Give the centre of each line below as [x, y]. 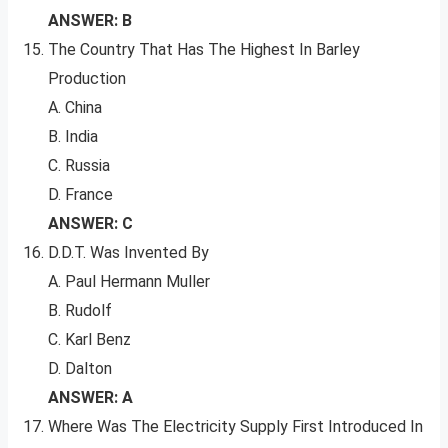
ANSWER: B [90, 21]
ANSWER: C [90, 224]
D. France [80, 195]
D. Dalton [80, 369]
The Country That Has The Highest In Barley [204, 50]
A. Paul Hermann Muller [129, 282]
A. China [75, 108]
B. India [73, 137]
